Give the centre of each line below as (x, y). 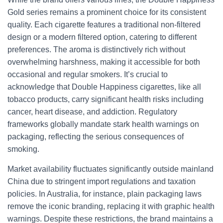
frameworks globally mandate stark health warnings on (103, 124)
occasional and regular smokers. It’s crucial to (88, 74)
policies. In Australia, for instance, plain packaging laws (105, 194)
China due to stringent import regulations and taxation (102, 181)
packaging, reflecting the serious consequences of (96, 137)
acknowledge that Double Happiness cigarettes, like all (104, 87)
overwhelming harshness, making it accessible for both (104, 62)
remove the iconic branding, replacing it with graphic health (111, 206)
